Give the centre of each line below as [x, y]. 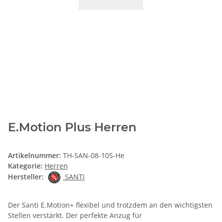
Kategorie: [26, 166]
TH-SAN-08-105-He [94, 155]
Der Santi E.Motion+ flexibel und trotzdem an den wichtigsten [110, 205]
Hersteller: [26, 176]
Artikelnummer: [35, 155]
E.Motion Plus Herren [72, 127]
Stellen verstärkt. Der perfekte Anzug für [75, 216]
